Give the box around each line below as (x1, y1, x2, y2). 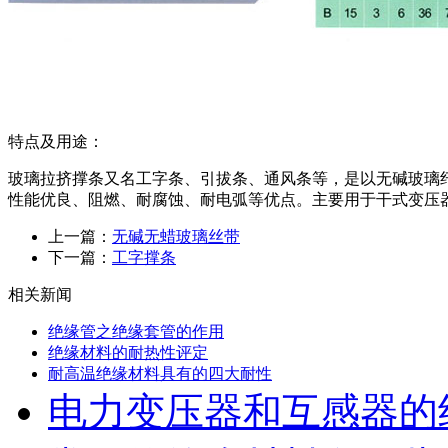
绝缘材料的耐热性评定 (48, 343, 208, 361)
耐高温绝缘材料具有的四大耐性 (48, 364, 272, 382)
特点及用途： (8, 132, 104, 150)
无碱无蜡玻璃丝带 (112, 227, 240, 245)
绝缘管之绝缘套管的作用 (48, 322, 224, 340)
